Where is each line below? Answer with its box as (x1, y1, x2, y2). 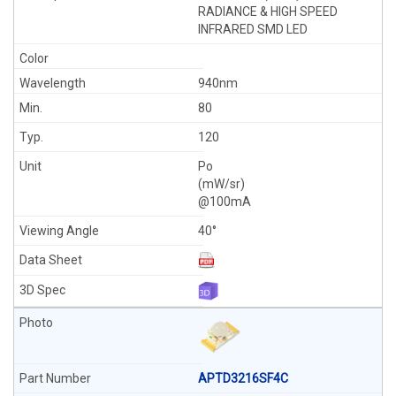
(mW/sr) (198, 177, 245, 191)
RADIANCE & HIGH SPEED (198, 4, 338, 19)
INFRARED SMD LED (198, 22, 308, 36)
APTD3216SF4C (198, 371, 288, 385)
